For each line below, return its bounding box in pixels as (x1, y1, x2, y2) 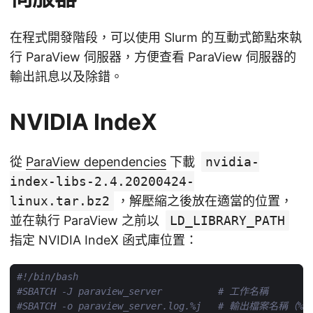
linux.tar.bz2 (10, 194, 110, 209)
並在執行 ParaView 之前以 (10, 213, 163, 228)
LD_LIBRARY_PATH (170, 213, 285, 228)
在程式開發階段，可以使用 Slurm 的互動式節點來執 (10, 30, 302, 45)
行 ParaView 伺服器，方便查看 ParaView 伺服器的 (10, 50, 296, 65)
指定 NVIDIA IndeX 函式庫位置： (10, 233, 198, 248)
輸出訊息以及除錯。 (10, 69, 123, 85)
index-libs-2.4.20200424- (10, 174, 194, 189)
